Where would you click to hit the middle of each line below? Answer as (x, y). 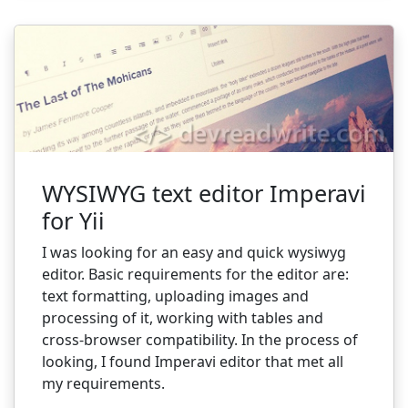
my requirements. (103, 384)
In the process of (298, 340)
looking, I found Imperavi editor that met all (193, 362)
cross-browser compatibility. (140, 340)
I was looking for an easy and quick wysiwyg (194, 253)
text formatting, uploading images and (175, 296)
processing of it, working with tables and (183, 318)
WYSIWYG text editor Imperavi (204, 194)
